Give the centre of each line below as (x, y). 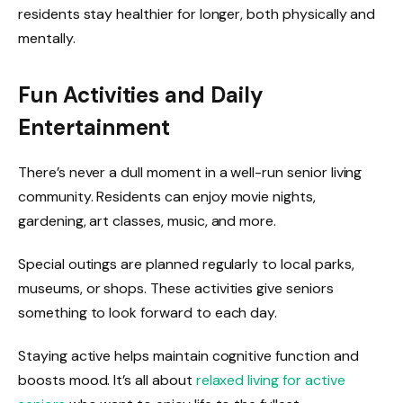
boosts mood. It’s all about (107, 380)
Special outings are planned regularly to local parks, (186, 264)
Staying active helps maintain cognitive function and (188, 355)
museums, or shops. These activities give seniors (176, 288)
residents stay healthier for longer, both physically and (197, 13)
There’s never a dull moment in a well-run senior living (190, 172)
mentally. (47, 38)
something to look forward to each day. (148, 312)
